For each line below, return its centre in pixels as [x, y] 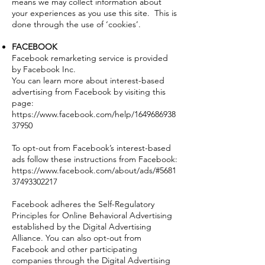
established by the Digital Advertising [82, 227]
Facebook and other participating [75, 249]
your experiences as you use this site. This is [94, 13]
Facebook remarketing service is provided [90, 58]
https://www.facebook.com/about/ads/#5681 [94, 170]
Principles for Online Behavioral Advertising [92, 215]
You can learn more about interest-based [88, 80]
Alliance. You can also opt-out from [77, 238]
